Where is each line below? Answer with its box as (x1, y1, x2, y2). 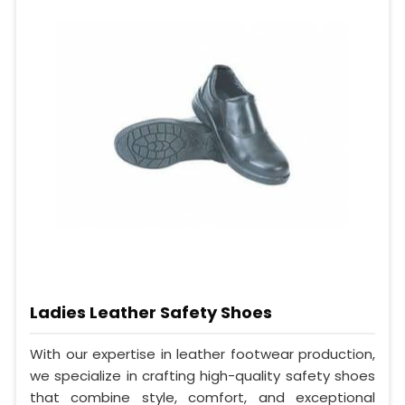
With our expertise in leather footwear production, (30, 344, 375, 363)
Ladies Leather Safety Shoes (30, 301, 272, 325)
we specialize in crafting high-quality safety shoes (30, 365, 375, 385)
